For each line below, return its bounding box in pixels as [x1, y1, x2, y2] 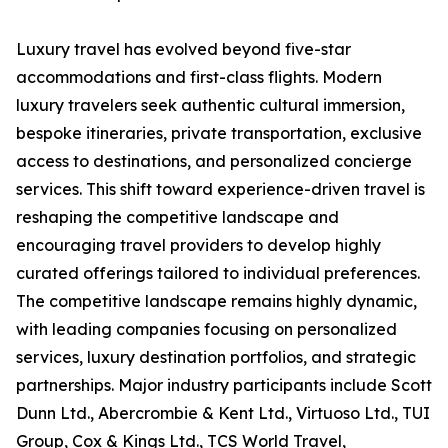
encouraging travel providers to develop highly [16, 235, 381, 256]
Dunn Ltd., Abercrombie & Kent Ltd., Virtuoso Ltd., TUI [16, 403, 430, 424]
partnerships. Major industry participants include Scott [16, 375, 432, 396]
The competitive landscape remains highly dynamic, [16, 291, 417, 312]
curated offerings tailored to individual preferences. [16, 263, 420, 284]
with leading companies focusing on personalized [16, 319, 397, 340]
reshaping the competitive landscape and [16, 207, 339, 228]
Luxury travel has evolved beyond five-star [16, 39, 351, 60]
